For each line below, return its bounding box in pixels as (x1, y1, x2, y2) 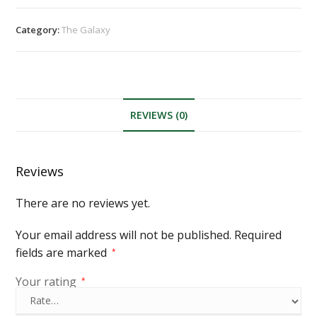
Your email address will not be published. (16, 226, 232, 243)
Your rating (16, 273, 80, 289)
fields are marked (16, 244, 110, 260)
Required (234, 226, 282, 243)
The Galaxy (62, 23, 111, 36)
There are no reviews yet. (16, 195, 151, 211)
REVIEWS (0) (129, 108, 188, 122)
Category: (16, 23, 62, 36)
